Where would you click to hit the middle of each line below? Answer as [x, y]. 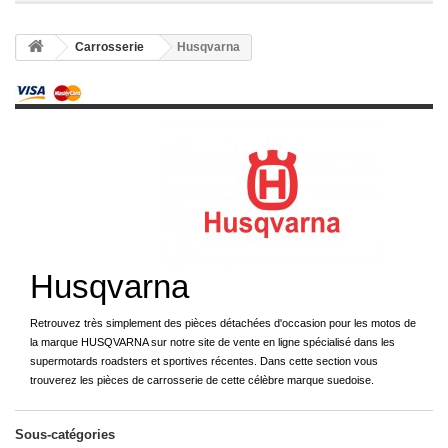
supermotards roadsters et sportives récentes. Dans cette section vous [204, 361]
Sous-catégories [65, 434]
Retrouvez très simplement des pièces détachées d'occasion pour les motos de [223, 323]
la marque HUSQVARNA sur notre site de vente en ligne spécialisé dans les [212, 342]
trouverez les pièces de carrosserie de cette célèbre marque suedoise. [202, 380]
